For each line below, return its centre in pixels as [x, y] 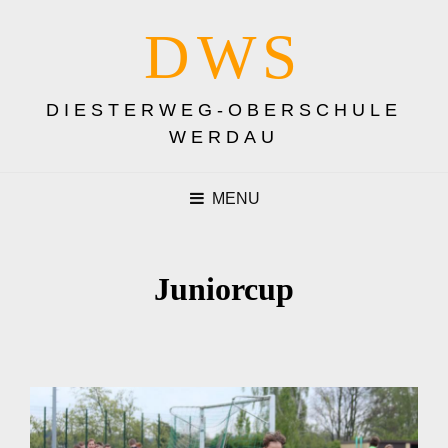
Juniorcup [224, 289]
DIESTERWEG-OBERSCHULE [224, 110]
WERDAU [224, 137]
